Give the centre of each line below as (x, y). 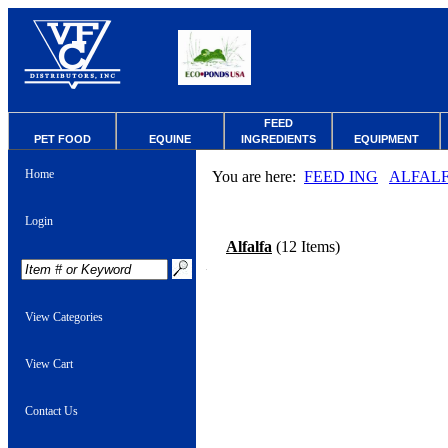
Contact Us (51, 411)
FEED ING (341, 176)
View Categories (64, 317)
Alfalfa (249, 246)
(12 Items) (306, 246)
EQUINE (170, 139)
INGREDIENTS (278, 139)
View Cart (49, 364)
